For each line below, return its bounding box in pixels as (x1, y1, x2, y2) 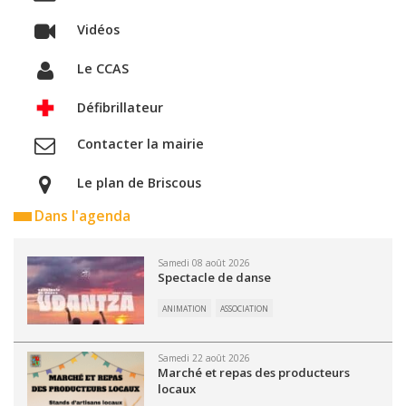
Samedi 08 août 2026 (158, 256, 251, 269)
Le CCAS (76, 60, 129, 77)
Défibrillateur (76, 99, 163, 116)
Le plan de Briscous (76, 174, 201, 191)
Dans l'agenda (34, 206, 130, 226)
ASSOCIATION (220, 304, 269, 314)
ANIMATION (162, 304, 208, 314)
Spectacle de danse (158, 269, 272, 285)
